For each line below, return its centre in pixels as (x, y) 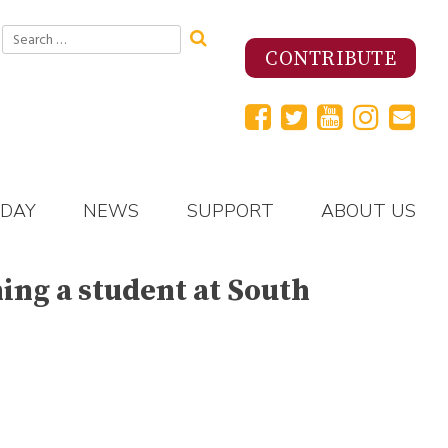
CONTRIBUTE (330, 59)
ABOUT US (369, 211)
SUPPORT (230, 211)
